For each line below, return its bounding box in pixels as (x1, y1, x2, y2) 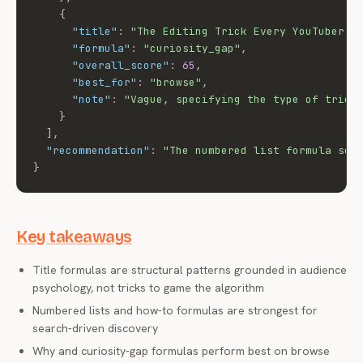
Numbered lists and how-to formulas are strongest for (32, 303, 318, 318)
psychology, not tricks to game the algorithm (32, 280, 264, 295)
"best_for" (72, 75, 137, 89)
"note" (72, 92, 111, 106)
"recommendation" (46, 143, 150, 157)
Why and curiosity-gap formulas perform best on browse (32, 344, 330, 358)
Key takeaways (16, 227, 132, 246)
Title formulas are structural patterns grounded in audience (32, 263, 347, 277)
